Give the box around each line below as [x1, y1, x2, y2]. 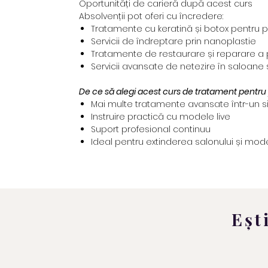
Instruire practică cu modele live [91, 111, 230, 123]
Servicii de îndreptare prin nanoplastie [91, 35, 256, 48]
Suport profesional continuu [91, 123, 211, 136]
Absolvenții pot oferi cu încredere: [79, 10, 223, 23]
